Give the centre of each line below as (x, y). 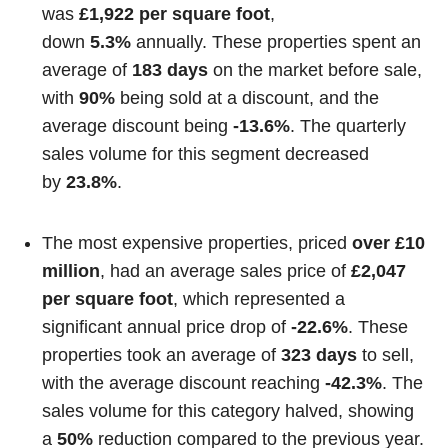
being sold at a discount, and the (247, 98)
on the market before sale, (315, 70)
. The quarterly (348, 126)
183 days (170, 70)
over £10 (389, 242)
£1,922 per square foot (175, 14)
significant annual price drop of (167, 326)
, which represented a (259, 298)
